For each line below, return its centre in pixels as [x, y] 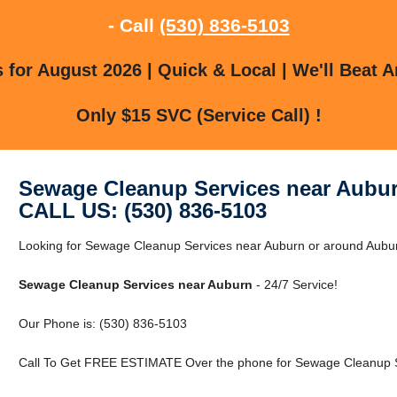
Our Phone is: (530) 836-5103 [102, 323]
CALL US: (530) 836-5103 [142, 210]
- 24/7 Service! [295, 284]
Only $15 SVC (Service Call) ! [198, 115]
